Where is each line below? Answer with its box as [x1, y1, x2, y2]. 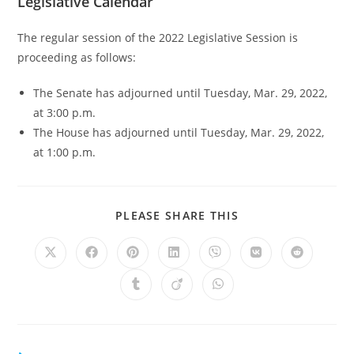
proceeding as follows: [17, 50, 137, 65]
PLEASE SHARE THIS [115, 208, 239, 223]
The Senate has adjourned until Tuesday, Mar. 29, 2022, [33, 85, 328, 100]
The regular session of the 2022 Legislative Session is [17, 30, 299, 45]
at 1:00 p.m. [33, 145, 96, 160]
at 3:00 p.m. [33, 105, 96, 120]
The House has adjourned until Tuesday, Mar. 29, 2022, [33, 125, 325, 140]
